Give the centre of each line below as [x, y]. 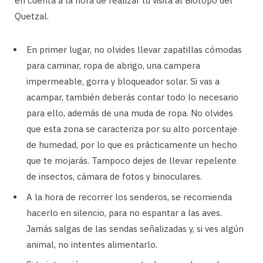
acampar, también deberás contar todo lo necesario [132, 97]
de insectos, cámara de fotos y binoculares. [114, 177]
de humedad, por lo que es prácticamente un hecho [132, 145]
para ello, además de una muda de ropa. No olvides [130, 113]
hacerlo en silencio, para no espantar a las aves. [124, 213]
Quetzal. [32, 16]
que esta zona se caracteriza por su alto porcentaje [132, 129]
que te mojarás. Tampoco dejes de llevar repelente [131, 161]
